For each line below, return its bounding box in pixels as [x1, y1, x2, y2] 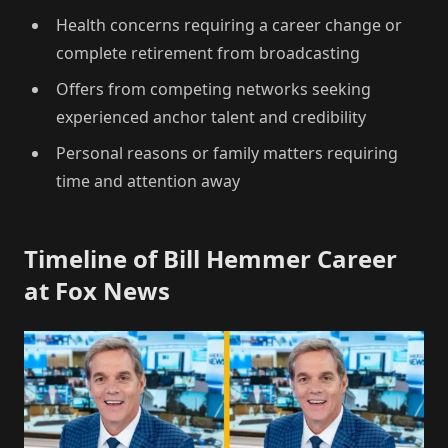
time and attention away [56, 169, 240, 192]
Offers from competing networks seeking [56, 77, 371, 100]
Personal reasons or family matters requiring [56, 141, 398, 164]
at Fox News [24, 273, 170, 307]
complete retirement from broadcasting [56, 41, 360, 64]
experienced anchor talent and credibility [56, 105, 366, 128]
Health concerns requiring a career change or [56, 13, 402, 36]
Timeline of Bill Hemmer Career [24, 241, 397, 275]
